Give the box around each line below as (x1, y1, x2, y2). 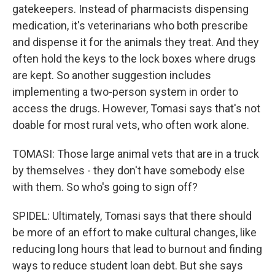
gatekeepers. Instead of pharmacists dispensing (12, 2, 249, 15)
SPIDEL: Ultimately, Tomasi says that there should (12, 209, 252, 222)
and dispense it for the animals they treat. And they (12, 36, 259, 48)
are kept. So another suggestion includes (12, 69, 211, 82)
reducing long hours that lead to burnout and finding (12, 242, 262, 255)
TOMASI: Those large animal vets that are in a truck (12, 147, 259, 160)
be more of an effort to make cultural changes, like (12, 226, 257, 239)
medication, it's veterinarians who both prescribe (12, 19, 248, 32)
